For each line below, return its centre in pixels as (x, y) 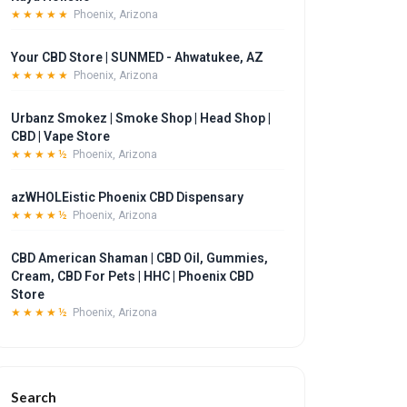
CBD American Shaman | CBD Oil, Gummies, (140, 258)
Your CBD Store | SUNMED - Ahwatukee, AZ (138, 57)
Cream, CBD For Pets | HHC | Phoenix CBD (133, 276)
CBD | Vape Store (61, 136)
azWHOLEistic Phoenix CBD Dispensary (128, 197)
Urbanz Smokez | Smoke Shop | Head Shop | (141, 118)
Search (34, 397)
